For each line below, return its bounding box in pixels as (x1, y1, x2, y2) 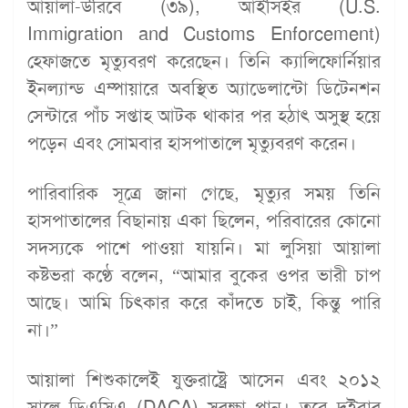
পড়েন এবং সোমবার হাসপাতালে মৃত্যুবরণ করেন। (27, 131, 356, 155)
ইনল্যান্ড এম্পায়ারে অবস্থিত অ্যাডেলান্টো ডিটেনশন (27, 76, 381, 100)
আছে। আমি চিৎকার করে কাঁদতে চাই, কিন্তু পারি (27, 291, 381, 314)
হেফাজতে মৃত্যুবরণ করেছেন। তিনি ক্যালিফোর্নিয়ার (27, 49, 381, 73)
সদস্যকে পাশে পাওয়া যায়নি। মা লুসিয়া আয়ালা (27, 236, 381, 260)
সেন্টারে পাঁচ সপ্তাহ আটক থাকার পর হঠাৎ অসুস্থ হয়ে (27, 104, 381, 127)
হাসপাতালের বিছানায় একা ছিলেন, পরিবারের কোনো (27, 209, 381, 232)
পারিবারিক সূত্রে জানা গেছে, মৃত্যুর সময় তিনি (27, 181, 381, 205)
